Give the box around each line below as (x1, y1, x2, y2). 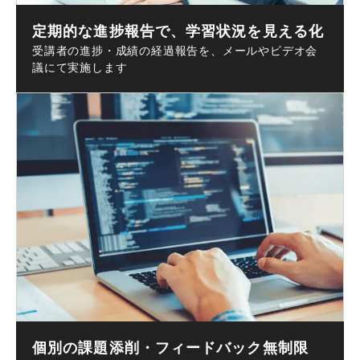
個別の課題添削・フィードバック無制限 (32, 339, 309, 356)
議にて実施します (32, 60, 128, 74)
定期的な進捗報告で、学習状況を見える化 (32, 22, 324, 39)
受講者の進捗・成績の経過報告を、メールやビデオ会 (32, 43, 318, 57)
